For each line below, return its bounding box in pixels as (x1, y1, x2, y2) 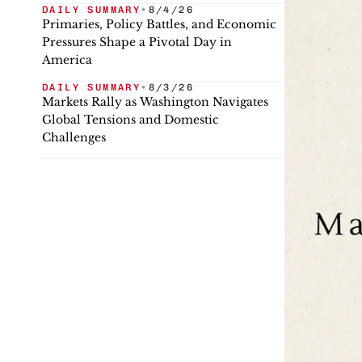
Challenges (42, 130, 106, 145)
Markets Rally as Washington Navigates (42, 95, 268, 109)
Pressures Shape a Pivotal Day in (42, 35, 232, 49)
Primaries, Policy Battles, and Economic (42, 17, 276, 32)
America (42, 53, 92, 67)
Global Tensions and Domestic (42, 112, 219, 127)
